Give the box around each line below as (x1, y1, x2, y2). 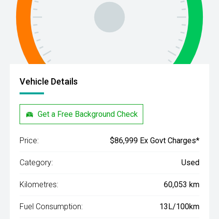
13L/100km (159, 202, 199, 212)
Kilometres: (20, 180, 58, 190)
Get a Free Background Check (38, 109, 138, 119)
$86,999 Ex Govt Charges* (110, 136, 199, 146)
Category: (20, 158, 53, 168)
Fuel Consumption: (20, 202, 83, 212)
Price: (20, 136, 39, 146)
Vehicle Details (20, 76, 78, 87)
